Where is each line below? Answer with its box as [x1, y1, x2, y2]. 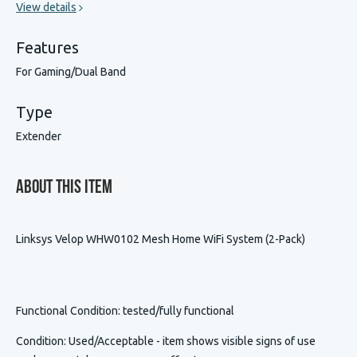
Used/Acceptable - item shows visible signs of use [69, 335, 316, 348]
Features [16, 38, 79, 57]
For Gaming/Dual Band [16, 65, 126, 79]
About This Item [16, 178, 112, 198]
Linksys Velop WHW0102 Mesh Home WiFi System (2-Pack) [16, 233, 305, 246]
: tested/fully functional [118, 304, 234, 318]
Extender [16, 130, 61, 143]
